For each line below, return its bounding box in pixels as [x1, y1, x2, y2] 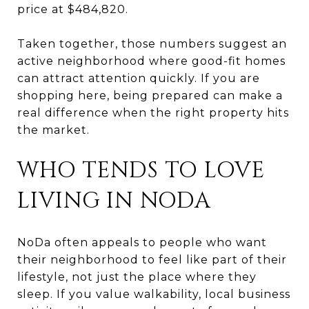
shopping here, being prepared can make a [17, 88, 283, 102]
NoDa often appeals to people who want [17, 235, 267, 249]
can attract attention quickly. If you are [17, 71, 260, 85]
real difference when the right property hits [17, 106, 289, 119]
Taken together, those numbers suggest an [17, 37, 287, 50]
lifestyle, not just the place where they [17, 270, 257, 283]
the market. [17, 123, 90, 137]
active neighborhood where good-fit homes [17, 54, 286, 68]
